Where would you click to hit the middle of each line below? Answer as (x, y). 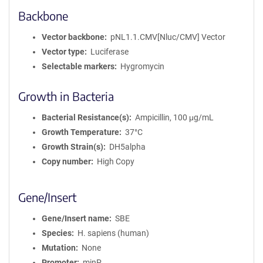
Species (57, 233)
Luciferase (109, 52)
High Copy (115, 161)
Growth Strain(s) (73, 147)
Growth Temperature (80, 132)
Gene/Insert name (75, 218)
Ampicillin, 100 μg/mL (174, 117)
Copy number (66, 161)
